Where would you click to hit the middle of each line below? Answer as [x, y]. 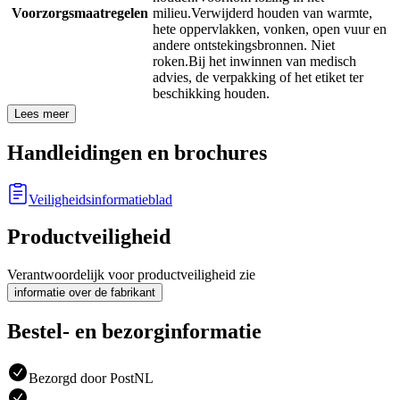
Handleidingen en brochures [137, 152]
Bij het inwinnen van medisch [272, 61]
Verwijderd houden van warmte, [282, 12]
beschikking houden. [211, 93]
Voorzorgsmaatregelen [79, 12]
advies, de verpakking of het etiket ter [258, 77]
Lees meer [42, 113]
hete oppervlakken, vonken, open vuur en [270, 29]
